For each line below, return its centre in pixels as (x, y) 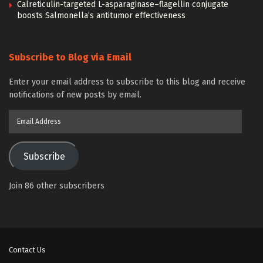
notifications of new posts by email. (75, 95)
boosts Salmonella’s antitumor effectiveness (101, 16)
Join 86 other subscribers (57, 186)
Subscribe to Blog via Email (70, 57)
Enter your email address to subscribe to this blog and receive (127, 82)
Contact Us (27, 250)
